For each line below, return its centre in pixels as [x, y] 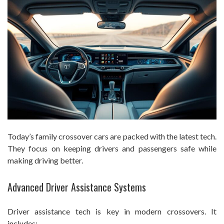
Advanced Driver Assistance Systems [77, 187]
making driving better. [45, 160]
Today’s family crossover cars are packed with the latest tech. [112, 136]
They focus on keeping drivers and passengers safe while [112, 148]
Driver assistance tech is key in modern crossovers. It [112, 211]
